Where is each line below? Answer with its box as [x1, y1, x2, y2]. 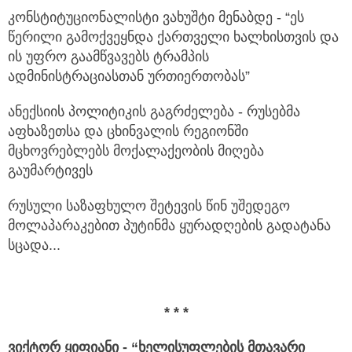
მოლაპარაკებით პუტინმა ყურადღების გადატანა [8, 218, 331, 234]
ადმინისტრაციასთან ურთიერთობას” [8, 68, 250, 85]
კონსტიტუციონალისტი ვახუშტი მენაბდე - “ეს [8, 9, 304, 26]
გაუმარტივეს [8, 163, 93, 179]
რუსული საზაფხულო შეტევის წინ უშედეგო [8, 198, 290, 214]
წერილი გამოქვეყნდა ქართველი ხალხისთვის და [8, 29, 339, 46]
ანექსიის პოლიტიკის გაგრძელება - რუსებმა [8, 104, 300, 120]
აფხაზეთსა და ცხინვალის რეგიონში [8, 123, 248, 140]
